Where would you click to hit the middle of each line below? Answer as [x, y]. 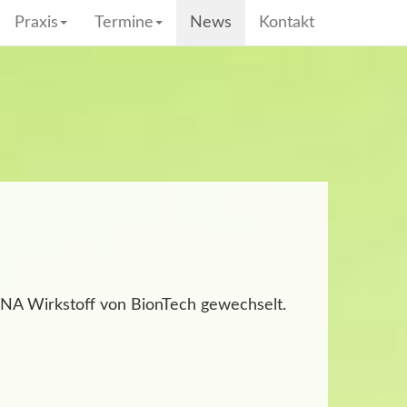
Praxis [36, 23]
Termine [124, 23]
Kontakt [287, 23]
